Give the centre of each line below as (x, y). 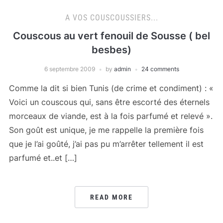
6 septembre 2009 (69, 69)
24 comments (160, 69)
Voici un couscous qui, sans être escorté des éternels (109, 102)
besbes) (111, 50)
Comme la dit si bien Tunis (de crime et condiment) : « (111, 88)
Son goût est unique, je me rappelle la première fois (106, 130)
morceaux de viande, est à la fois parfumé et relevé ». (111, 116)
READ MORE (111, 197)
